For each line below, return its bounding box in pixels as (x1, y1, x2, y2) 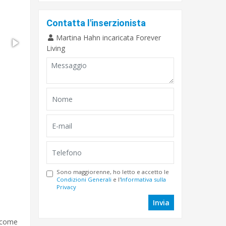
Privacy (56, 183, 76, 191)
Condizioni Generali (56, 176, 111, 183)
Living (46, 43, 65, 53)
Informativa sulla (121, 176, 166, 183)
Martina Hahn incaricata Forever (54, 33, 161, 42)
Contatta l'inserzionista (46, 18, 146, 28)
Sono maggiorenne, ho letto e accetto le (56, 168, 169, 176)
